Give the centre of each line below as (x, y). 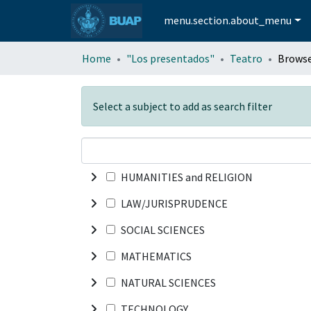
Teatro (246, 58)
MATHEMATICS (156, 256)
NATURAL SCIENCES (168, 282)
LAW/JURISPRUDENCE (174, 203)
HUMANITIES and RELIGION (187, 177)
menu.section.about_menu (228, 20)
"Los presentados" (170, 58)
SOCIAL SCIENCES (163, 229)
